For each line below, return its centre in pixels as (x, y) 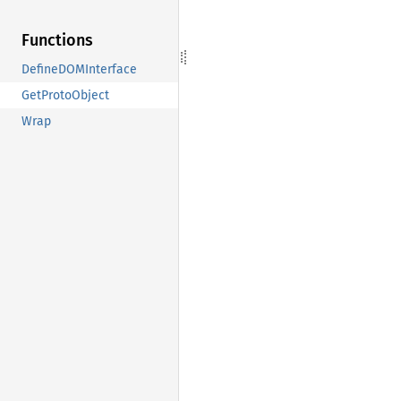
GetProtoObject (65, 96)
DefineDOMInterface (79, 70)
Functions (57, 41)
